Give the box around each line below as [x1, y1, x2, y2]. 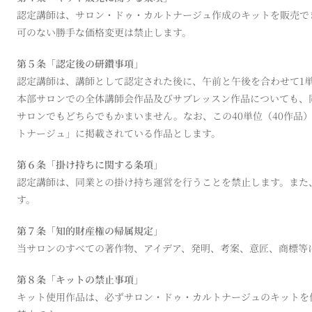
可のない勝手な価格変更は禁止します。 [17, 24, 192, 39]
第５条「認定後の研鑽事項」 [17, 56, 143, 70]
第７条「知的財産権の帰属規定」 [17, 223, 163, 237]
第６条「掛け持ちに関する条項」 [17, 157, 163, 171]
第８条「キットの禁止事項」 [17, 272, 143, 286]
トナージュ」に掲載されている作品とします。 [17, 125, 221, 140]
